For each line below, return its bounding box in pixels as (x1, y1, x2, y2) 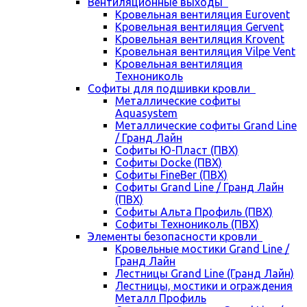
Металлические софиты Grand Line (115, 119, 297, 132)
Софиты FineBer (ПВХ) (115, 169, 228, 181)
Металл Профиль (115, 292, 206, 304)
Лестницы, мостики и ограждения (115, 280, 293, 292)
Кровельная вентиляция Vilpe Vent (115, 45, 295, 58)
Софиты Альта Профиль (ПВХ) (115, 206, 273, 218)
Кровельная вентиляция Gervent (115, 21, 284, 33)
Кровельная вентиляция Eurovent (115, 8, 290, 21)
